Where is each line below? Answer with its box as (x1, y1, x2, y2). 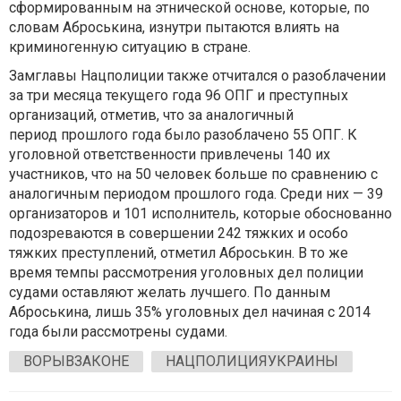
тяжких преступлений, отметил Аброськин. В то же (9, 244, 348, 261)
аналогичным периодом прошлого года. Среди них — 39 (9, 185, 383, 202)
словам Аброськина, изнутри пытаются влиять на (9, 19, 339, 36)
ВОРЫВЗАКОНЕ (23, 353, 129, 370)
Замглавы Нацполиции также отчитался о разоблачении (9, 67, 386, 84)
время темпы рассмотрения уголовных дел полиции (9, 264, 363, 281)
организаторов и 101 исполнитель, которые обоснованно (9, 205, 392, 222)
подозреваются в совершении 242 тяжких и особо (9, 225, 348, 242)
